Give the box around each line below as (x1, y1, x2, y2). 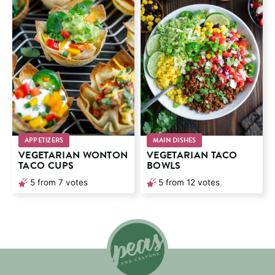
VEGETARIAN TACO (147, 148, 238, 163)
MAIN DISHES (153, 135, 196, 146)
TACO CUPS (18, 158, 74, 174)
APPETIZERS (25, 135, 64, 146)
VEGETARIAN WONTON (18, 148, 128, 163)
